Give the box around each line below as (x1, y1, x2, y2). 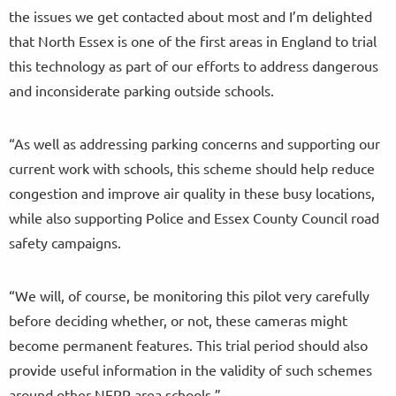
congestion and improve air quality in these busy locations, (9, 183, 375, 202)
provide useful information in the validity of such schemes (9, 360, 372, 378)
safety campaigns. (9, 232, 121, 251)
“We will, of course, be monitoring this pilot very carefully (9, 286, 369, 304)
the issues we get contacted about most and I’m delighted (9, 6, 372, 25)
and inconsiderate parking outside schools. (9, 80, 274, 99)
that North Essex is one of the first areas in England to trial (9, 31, 377, 49)
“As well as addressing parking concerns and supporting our (9, 133, 380, 152)
